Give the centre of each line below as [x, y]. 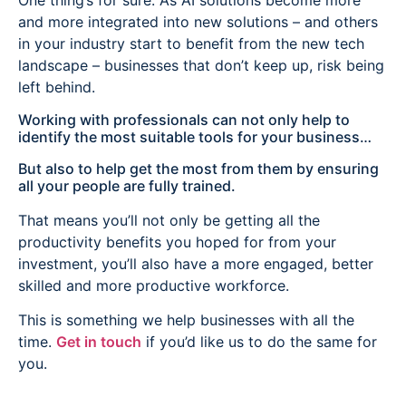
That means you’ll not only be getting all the [169, 220]
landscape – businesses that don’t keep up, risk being [201, 66]
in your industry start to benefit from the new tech [191, 44]
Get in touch [99, 342]
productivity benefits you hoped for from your [177, 242]
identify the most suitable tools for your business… [195, 136]
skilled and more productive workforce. [154, 285]
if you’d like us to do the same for [259, 342]
